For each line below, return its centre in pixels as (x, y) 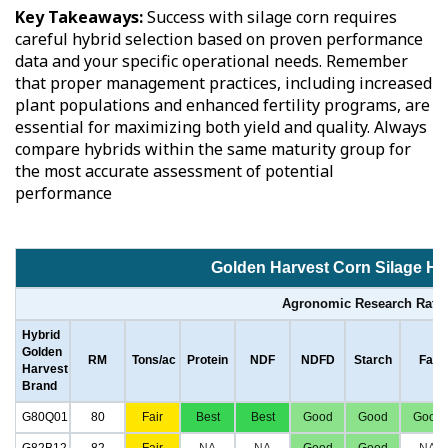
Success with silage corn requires (270, 16)
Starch (372, 359)
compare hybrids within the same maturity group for (213, 148)
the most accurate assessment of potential (174, 170)
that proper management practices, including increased (223, 82)
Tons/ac (154, 359)
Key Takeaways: (79, 16)
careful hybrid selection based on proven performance (219, 38)
